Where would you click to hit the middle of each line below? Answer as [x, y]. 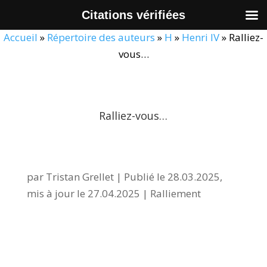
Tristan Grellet [80, 177]
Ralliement [175, 193]
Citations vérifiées [133, 15]
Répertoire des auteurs [101, 37]
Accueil [21, 37]
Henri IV [201, 37]
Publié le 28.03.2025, [173, 177]
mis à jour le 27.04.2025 [83, 193]
